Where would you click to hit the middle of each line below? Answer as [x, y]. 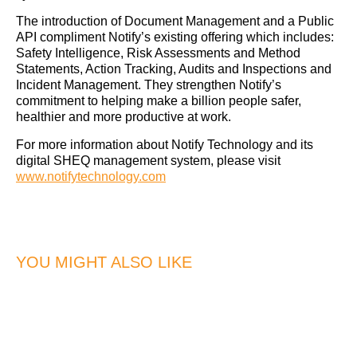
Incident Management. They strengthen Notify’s [149, 85]
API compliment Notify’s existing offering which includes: [175, 37]
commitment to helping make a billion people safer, [159, 101]
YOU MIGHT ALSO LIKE [104, 262]
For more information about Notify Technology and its [165, 144]
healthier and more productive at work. [127, 117]
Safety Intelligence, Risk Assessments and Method [158, 53]
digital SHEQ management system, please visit [148, 160]
